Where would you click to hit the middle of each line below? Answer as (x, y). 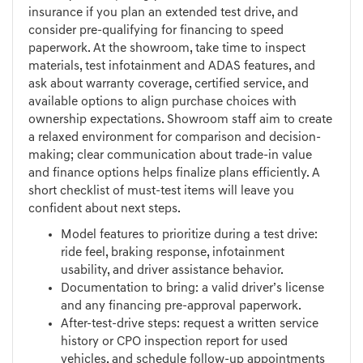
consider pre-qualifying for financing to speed (156, 31)
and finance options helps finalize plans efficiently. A (174, 174)
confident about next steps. (105, 209)
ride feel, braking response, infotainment (173, 253)
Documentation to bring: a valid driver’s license (192, 289)
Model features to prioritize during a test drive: (189, 235)
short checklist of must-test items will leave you (161, 192)
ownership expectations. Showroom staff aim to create (180, 120)
